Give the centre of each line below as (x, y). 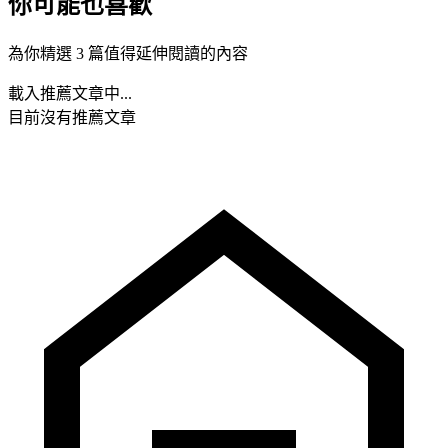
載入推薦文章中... (70, 93)
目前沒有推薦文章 (72, 117)
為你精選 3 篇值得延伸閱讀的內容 (128, 53)
